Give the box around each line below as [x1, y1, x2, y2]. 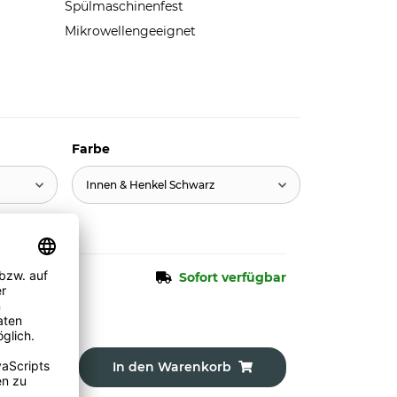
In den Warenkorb [112, 359, 231, 375]
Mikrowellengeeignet [64, 23, 196, 39]
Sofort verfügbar [179, 269, 286, 285]
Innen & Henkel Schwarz [85, 177, 214, 191]
